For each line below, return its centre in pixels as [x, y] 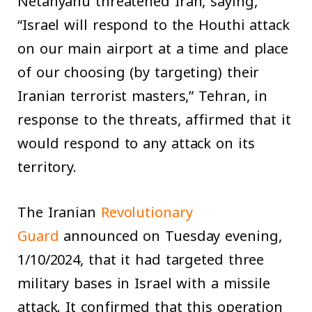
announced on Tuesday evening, [170, 236]
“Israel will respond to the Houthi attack [154, 25]
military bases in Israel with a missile [144, 284]
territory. [47, 167]
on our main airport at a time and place [153, 49]
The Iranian [59, 213]
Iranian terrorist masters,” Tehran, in [143, 96]
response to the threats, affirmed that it [154, 120]
